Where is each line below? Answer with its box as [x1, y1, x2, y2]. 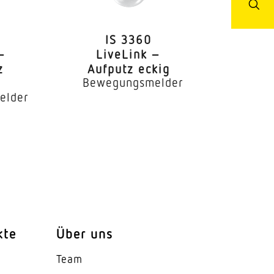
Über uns [56, 224, 114, 242]
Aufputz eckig [87, 61, 170, 76]
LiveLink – [96, 46, 161, 61]
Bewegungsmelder [82, 74, 183, 89]
